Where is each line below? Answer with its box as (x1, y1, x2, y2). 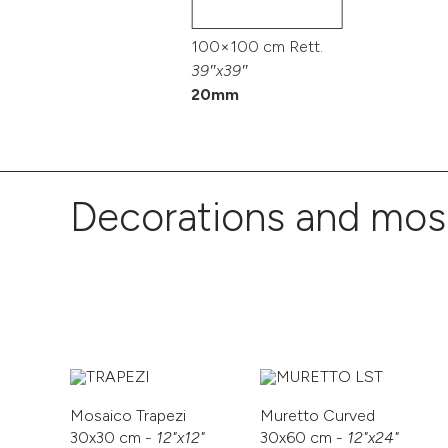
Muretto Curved (260, 405, 375, 425)
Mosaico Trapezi (70, 405, 186, 425)
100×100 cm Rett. (191, 37, 323, 57)
